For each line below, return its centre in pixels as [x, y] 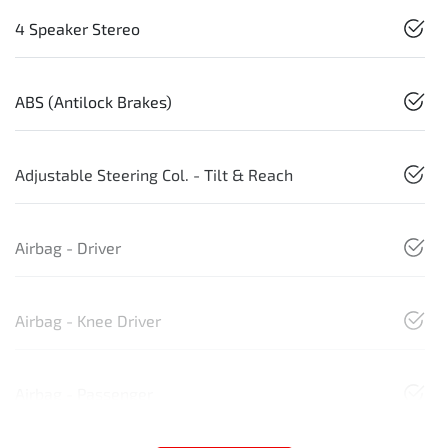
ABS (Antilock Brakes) [93, 102]
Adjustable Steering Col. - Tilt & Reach [154, 175]
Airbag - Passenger [84, 394]
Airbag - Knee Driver [88, 321]
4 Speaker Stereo [77, 29]
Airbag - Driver [68, 248]
